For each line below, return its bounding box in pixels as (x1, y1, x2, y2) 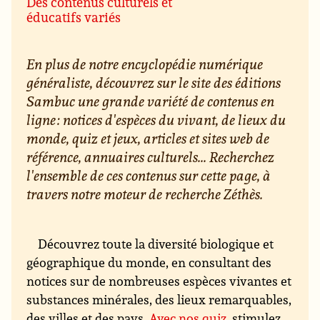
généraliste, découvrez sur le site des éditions (26, 73, 281, 93)
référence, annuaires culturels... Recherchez (26, 147, 275, 167)
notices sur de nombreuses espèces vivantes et (26, 271, 292, 289)
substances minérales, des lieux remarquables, (26, 290, 292, 308)
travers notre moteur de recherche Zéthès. (26, 184, 264, 204)
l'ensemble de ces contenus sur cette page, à (26, 166, 271, 186)
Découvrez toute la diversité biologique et (38, 234, 274, 252)
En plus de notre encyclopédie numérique (26, 54, 264, 74)
